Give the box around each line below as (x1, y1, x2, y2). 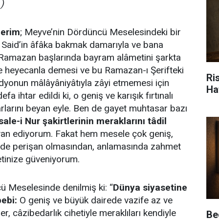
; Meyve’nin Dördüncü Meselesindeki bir (20, 26, 181, 38)
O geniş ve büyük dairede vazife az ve (17, 195, 173, 206)
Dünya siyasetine (113, 182, 187, 193)
